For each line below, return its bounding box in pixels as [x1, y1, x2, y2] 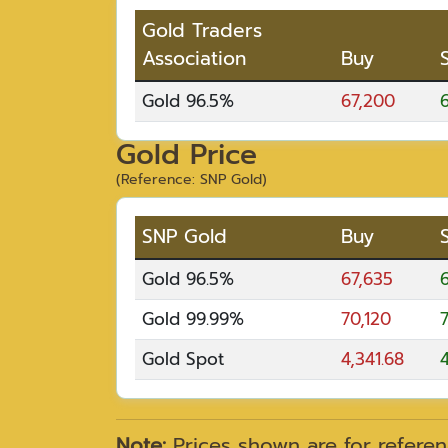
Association [142, 43, 246, 73]
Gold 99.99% [142, 305, 244, 332]
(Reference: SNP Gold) [116, 168, 267, 190]
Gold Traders [142, 15, 262, 45]
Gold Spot [142, 345, 224, 372]
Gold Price [116, 132, 257, 176]
